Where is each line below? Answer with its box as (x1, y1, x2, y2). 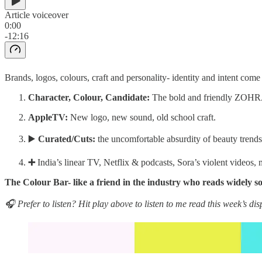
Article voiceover (5, 9, 68, 20)
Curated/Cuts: (38, 133, 95, 144)
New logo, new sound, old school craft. (68, 112, 216, 122)
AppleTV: (28, 112, 68, 122)
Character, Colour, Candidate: (28, 92, 150, 102)
